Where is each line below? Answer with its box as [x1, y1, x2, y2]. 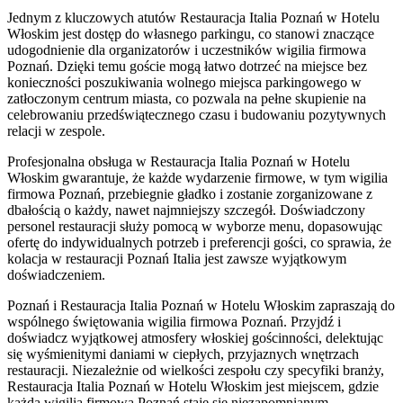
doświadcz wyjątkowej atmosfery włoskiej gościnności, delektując [7, 329, 383, 345]
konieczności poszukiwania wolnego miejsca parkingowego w [7, 74, 362, 90]
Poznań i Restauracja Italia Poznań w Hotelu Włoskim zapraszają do [7, 297, 395, 313]
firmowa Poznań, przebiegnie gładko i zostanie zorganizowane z [7, 185, 372, 201]
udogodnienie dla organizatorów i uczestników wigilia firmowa [7, 41, 366, 58]
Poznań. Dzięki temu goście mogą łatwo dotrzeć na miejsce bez [7, 58, 367, 74]
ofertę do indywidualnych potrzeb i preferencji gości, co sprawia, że [7, 234, 391, 250]
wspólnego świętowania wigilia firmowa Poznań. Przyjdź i [7, 313, 341, 329]
